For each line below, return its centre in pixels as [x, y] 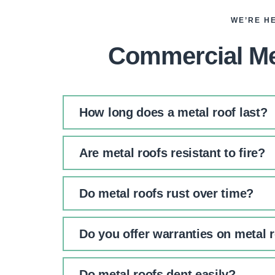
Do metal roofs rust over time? [166, 193]
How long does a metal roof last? [173, 112]
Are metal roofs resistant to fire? [172, 153]
